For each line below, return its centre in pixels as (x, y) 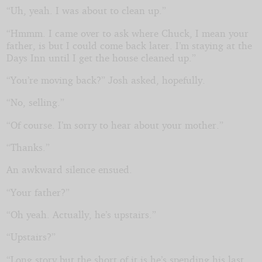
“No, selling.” (35, 102)
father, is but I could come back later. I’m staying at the (129, 45)
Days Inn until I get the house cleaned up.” (101, 57)
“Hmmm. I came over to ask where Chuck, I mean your (127, 33)
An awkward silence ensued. (69, 170)
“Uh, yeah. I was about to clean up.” (86, 11)
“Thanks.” (28, 147)
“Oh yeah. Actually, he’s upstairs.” (81, 214)
